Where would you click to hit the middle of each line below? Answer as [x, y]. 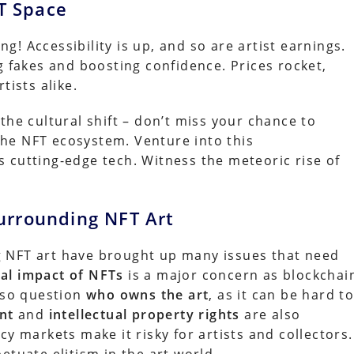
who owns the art [148, 295]
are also [270, 314]
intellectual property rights [144, 314]
